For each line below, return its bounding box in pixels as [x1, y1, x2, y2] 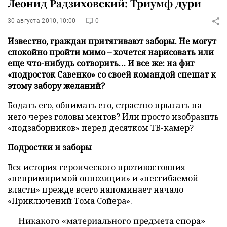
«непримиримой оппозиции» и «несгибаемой [8, 173, 198, 184]
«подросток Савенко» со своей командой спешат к [8, 69, 216, 80]
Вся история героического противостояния [8, 162, 185, 173]
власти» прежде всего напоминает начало [8, 184, 183, 195]
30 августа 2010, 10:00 [8, 17, 76, 24]
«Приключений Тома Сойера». [8, 195, 132, 206]
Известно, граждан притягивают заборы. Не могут [8, 35, 216, 47]
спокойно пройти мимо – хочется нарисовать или [8, 47, 214, 58]
